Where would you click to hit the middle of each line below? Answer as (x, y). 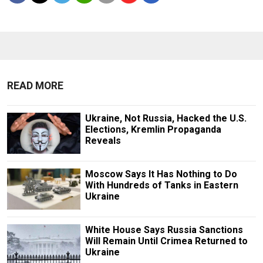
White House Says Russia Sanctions (164, 230)
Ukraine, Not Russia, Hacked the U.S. (166, 118)
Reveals (103, 140)
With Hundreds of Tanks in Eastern (161, 185)
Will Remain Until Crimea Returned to (166, 241)
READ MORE (35, 85)
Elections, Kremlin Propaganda (153, 129)
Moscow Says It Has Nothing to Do (161, 174)
